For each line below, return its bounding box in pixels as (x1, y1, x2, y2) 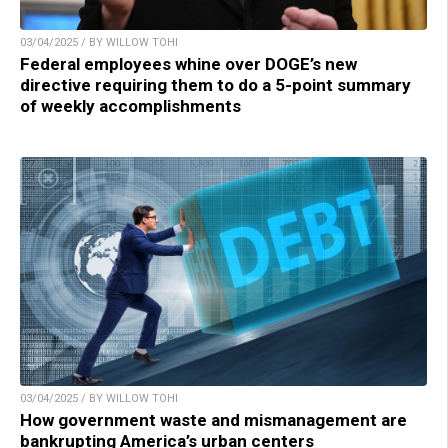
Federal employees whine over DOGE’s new (20, 53, 357, 74)
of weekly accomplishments (20, 95, 241, 116)
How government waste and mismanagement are (20, 409, 407, 430)
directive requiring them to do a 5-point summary (20, 74, 411, 95)
